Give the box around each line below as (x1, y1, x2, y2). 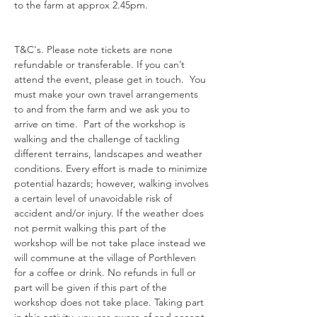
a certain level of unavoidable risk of (14, 192, 175, 205)
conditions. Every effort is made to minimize (14, 162, 210, 175)
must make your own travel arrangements (14, 88, 201, 101)
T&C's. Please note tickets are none (14, 43, 175, 57)
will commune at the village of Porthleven (14, 251, 199, 265)
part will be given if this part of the (14, 281, 170, 294)
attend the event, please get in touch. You (14, 73, 209, 86)
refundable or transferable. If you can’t (14, 58, 188, 71)
